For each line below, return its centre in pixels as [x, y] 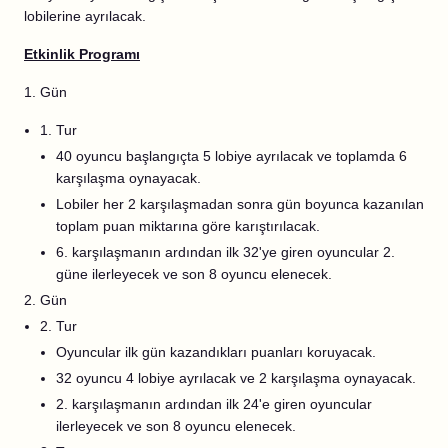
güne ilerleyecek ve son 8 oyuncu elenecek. [194, 274]
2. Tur [58, 326]
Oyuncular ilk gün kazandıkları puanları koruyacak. [216, 352]
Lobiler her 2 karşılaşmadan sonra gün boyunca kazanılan [240, 204]
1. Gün [45, 92]
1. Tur [58, 130]
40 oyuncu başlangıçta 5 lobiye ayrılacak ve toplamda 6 [231, 156]
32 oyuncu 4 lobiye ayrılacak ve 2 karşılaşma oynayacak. [236, 378]
